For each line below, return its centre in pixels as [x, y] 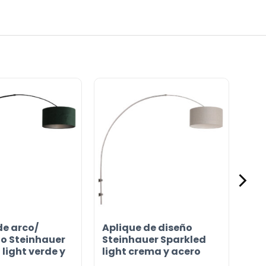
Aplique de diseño [148, 228]
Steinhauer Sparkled [154, 240]
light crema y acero [151, 252]
